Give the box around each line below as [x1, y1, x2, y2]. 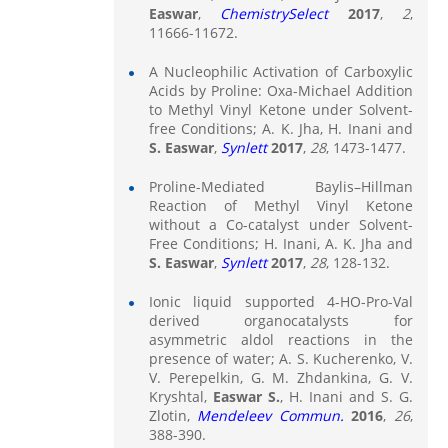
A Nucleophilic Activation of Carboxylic [148, 61, 413, 81]
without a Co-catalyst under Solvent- [148, 214, 413, 234]
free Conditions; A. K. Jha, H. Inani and [148, 118, 413, 138]
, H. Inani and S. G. [279, 386, 414, 406]
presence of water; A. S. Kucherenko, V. [148, 348, 413, 368]
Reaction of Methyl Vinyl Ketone [148, 195, 413, 215]
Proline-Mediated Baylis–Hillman [148, 176, 413, 196]
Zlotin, [148, 405, 198, 425]
